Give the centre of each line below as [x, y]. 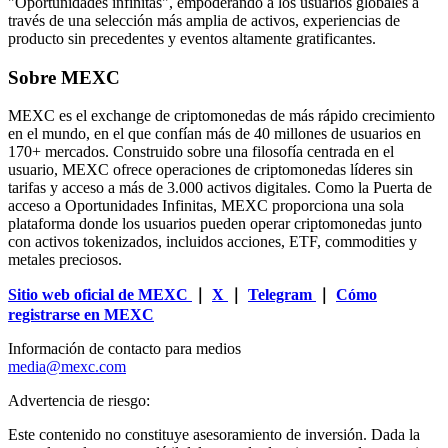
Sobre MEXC [64, 77]
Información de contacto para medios [124, 349]
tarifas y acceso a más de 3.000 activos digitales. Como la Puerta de [220, 188]
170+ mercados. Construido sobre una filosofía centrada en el [201, 152]
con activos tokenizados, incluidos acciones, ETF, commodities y [212, 242]
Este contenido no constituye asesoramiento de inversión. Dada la [214, 435]
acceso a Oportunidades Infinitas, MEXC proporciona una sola [206, 206]
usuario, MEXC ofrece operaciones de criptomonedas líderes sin [210, 170]
